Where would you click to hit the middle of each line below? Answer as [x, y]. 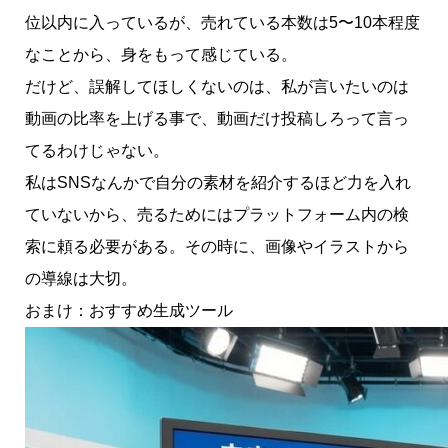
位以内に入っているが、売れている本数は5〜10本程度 [222, 22]
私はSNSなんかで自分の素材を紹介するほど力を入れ [217, 182]
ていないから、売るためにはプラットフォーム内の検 [216, 214]
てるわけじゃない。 [96, 150]
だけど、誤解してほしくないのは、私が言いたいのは [216, 86]
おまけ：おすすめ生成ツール [128, 310]
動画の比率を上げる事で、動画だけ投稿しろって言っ [216, 118]
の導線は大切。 [80, 278]
